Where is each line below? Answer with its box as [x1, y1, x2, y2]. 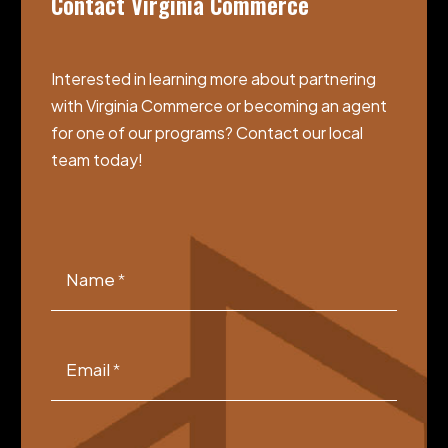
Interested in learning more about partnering [51, 67, 376, 89]
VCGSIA [50, 233, 110, 255]
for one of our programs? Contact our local [51, 121, 363, 143]
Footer [50, 258, 102, 280]
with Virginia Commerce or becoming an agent [51, 94, 387, 116]
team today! [51, 148, 143, 170]
